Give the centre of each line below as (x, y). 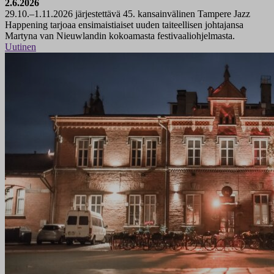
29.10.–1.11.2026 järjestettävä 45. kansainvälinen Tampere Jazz (128, 14)
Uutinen (20, 47)
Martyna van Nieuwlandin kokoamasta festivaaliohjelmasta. (120, 36)
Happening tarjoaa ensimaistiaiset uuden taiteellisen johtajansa (124, 25)
